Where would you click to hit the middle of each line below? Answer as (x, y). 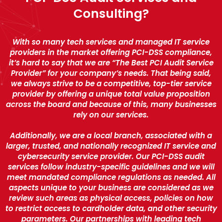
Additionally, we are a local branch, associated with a (111, 135)
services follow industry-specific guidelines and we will (111, 166)
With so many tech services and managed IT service (111, 42)
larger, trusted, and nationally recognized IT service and (111, 146)
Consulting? (111, 13)
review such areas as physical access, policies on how (111, 198)
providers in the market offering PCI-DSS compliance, (111, 52)
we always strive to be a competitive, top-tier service (111, 83)
